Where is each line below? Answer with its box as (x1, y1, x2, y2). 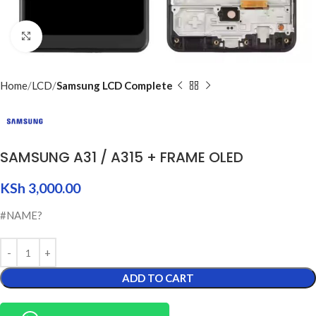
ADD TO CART (122, 272, 194, 285)
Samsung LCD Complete (56, 79, 173, 92)
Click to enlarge (42, 30, 115, 42)
